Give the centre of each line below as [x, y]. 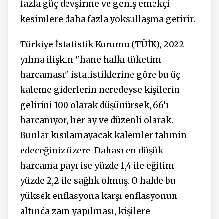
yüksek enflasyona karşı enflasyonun [99, 196]
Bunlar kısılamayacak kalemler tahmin [103, 136]
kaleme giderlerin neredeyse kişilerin [100, 90]
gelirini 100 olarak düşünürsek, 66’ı [94, 105]
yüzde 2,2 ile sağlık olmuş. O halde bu [98, 181]
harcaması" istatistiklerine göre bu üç [100, 75]
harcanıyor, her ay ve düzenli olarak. [97, 120]
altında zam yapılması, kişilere [85, 211]
